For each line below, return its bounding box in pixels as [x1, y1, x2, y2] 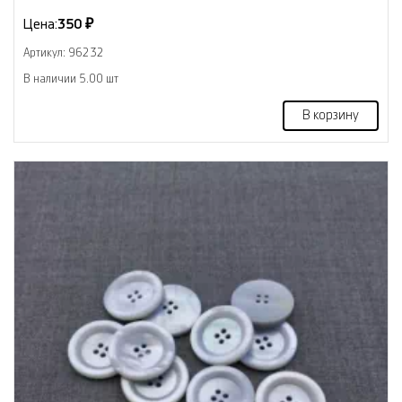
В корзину [302, 109, 359, 122]
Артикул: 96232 [23, 47, 104, 58]
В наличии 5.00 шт [23, 73, 118, 84]
